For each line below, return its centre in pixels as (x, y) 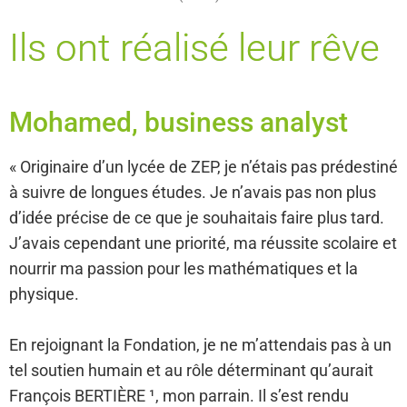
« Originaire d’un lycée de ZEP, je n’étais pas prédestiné (203, 166)
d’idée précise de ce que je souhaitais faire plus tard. (197, 217)
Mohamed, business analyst (179, 122)
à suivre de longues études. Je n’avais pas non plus (193, 192)
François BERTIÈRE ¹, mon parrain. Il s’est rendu (179, 395)
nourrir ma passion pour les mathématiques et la (184, 268)
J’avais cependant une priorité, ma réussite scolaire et (203, 243)
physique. (44, 293)
